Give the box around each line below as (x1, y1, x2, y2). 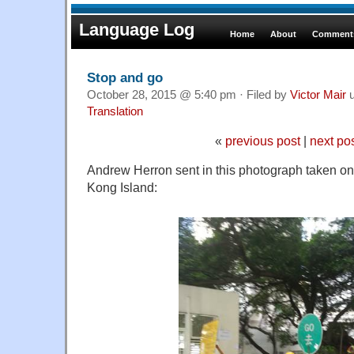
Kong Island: (87, 179, 157, 194)
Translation (87, 104, 143, 118)
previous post (224, 133, 300, 148)
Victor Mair (290, 88, 346, 101)
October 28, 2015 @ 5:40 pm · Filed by (87, 88, 290, 101)
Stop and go (87, 69, 163, 85)
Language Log (79, 20, 194, 40)
